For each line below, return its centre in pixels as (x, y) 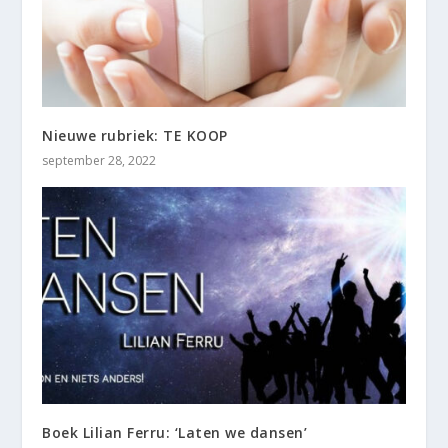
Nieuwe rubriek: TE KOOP (135, 135)
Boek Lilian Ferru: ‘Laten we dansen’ (175, 433)
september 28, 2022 (99, 160)
